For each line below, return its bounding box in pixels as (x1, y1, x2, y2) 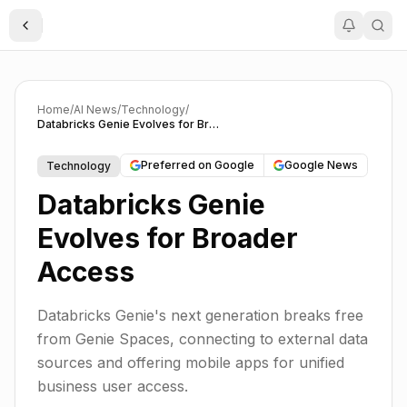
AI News (74, 103, 117, 116)
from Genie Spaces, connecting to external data (37, 330, 368, 348)
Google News (284, 158, 358, 172)
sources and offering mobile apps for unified (37, 353, 344, 372)
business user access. (37, 377, 188, 395)
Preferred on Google (141, 158, 254, 172)
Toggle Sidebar (24, 25, 122, 40)
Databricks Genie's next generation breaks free (37, 306, 363, 324)
